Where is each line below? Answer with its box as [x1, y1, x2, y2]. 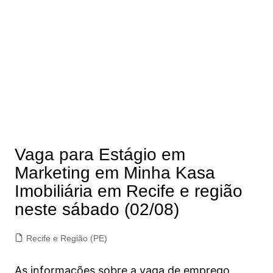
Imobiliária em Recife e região [14, 182, 243, 200]
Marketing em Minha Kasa [14, 163, 215, 182]
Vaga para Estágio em [14, 145, 185, 164]
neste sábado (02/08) [14, 200, 179, 219]
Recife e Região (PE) [26, 233, 107, 243]
